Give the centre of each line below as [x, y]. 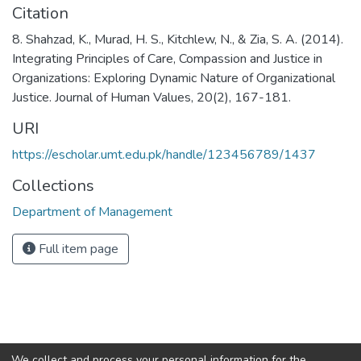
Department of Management [92, 212]
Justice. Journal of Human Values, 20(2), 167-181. [151, 98]
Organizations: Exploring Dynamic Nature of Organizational [174, 78]
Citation [40, 13]
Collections [53, 186]
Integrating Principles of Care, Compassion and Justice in [167, 59]
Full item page [77, 249]
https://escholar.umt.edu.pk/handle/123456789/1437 [164, 155]
